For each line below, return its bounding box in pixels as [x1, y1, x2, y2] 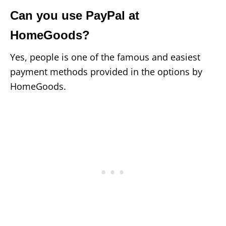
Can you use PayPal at [10, 8, 139, 22]
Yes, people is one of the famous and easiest [10, 50, 200, 63]
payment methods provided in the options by [10, 65, 202, 78]
